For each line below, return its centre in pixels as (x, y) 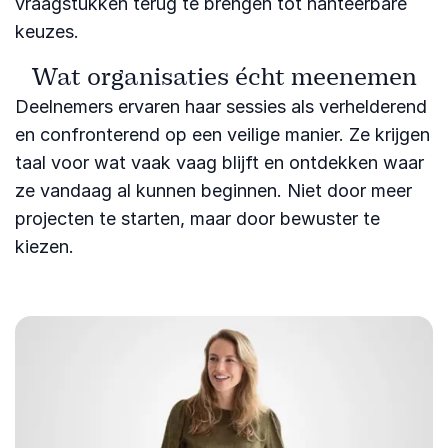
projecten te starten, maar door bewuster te (197, 218)
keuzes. (47, 31)
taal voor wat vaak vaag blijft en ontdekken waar (219, 162)
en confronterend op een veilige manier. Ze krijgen (222, 134)
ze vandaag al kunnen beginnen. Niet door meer (213, 190)
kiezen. (44, 246)
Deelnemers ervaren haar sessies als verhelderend (221, 106)
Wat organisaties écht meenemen (224, 76)
